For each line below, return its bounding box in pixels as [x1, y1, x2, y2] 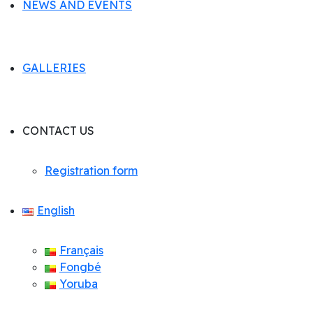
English [36, 203, 75, 218]
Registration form [45, 163, 138, 178]
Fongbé [59, 260, 101, 275]
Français [59, 243, 103, 258]
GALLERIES [22, 61, 86, 75]
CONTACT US [22, 124, 94, 138]
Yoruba [59, 277, 98, 291]
